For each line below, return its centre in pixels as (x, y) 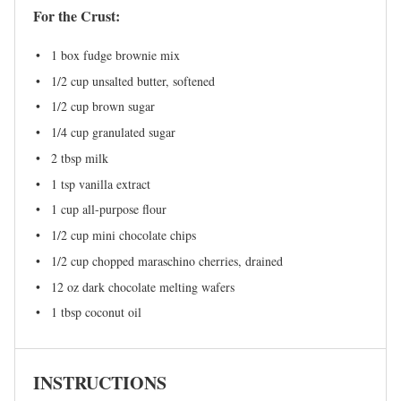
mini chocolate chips (142, 235)
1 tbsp (66, 312)
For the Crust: (77, 15)
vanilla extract (113, 183)
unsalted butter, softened (152, 81)
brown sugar (122, 107)
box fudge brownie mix (119, 55)
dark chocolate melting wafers (157, 286)
